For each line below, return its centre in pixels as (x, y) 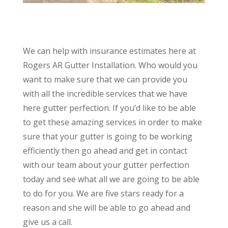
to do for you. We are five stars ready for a (103, 193)
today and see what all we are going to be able (111, 179)
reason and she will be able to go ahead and (106, 207)
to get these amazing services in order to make (112, 122)
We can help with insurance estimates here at (109, 51)
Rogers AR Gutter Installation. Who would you (110, 65)
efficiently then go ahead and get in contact (105, 150)
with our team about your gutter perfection (106, 165)
